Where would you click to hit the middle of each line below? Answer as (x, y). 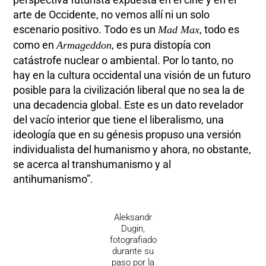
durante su (133, 251)
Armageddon (84, 45)
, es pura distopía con (161, 45)
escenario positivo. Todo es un (86, 30)
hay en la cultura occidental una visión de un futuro (132, 75)
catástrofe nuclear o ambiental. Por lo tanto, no (123, 61)
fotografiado (133, 240)
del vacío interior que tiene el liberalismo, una (119, 120)
